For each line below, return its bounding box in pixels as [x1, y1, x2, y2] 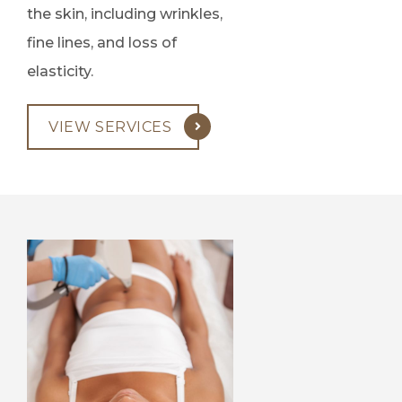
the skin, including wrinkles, [27, 4, 223, 22]
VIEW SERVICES [48, 118, 172, 135]
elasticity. [27, 62, 93, 80]
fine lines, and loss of [27, 33, 177, 51]
